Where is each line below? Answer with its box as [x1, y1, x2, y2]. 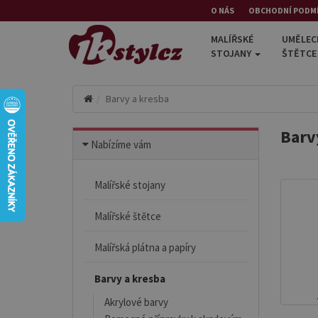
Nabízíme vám [91, 138, 151, 151]
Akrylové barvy [104, 295, 168, 309]
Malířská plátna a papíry [94, 241, 196, 254]
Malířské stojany [94, 178, 165, 192]
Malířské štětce [94, 209, 161, 223]
